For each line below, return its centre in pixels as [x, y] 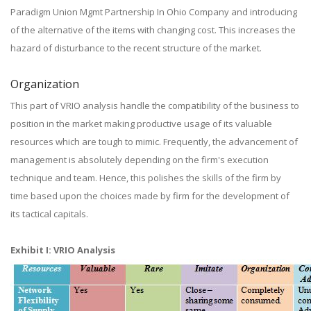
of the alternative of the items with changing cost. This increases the [153, 30]
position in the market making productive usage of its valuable [141, 124]
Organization [45, 84]
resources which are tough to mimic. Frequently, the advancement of [154, 142]
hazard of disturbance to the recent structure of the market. [136, 48]
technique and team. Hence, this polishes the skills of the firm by [146, 178]
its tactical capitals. [49, 214]
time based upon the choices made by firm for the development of [150, 196]
